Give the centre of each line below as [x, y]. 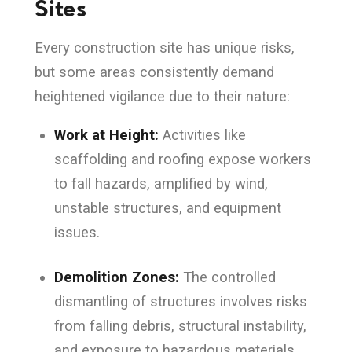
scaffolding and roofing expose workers [182, 159]
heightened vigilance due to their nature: [162, 96]
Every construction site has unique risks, [164, 47]
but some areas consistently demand [154, 71]
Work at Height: [106, 135]
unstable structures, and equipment [167, 208]
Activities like [202, 135]
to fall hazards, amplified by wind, [161, 184]
